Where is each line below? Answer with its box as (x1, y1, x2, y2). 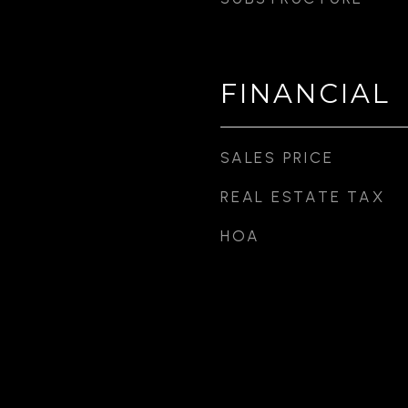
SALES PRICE (220, 148, 334, 167)
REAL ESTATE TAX (220, 188, 385, 206)
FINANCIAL (220, 77, 391, 109)
